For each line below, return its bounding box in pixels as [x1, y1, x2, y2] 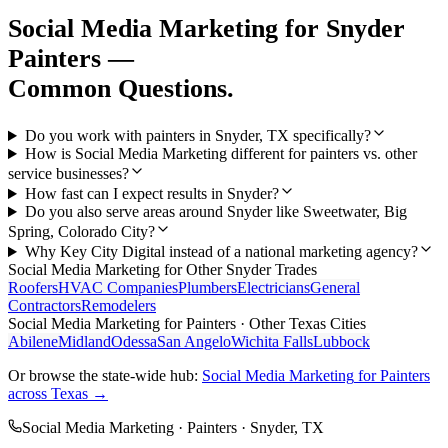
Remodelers [81, 297, 156, 315]
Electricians [237, 279, 310, 297]
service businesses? [8, 165, 129, 183]
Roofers [8, 279, 58, 297]
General [310, 279, 360, 297]
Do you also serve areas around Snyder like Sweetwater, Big [24, 203, 407, 221]
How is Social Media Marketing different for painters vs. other [24, 145, 417, 163]
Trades [271, 261, 317, 279]
